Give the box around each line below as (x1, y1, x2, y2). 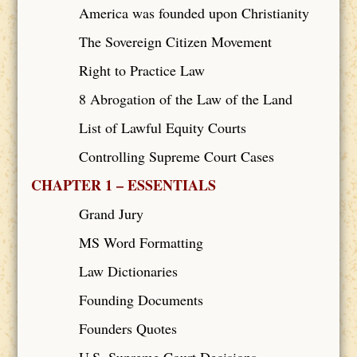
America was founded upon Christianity (78, 2, 309, 22)
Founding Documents (78, 289, 203, 309)
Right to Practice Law (78, 60, 205, 80)
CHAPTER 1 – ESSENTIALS (30, 174, 216, 195)
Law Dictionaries (78, 261, 178, 280)
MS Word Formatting (78, 232, 203, 252)
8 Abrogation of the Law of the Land (78, 88, 292, 108)
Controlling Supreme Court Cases (78, 146, 274, 166)
